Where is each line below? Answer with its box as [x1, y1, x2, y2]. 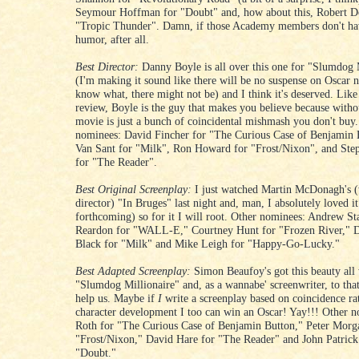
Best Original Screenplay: [75, 183, 192, 196]
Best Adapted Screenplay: [75, 264, 191, 278]
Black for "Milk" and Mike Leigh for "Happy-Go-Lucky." [75, 237, 340, 251]
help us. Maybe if [75, 292, 158, 305]
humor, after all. [75, 33, 149, 46]
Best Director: [75, 60, 139, 74]
